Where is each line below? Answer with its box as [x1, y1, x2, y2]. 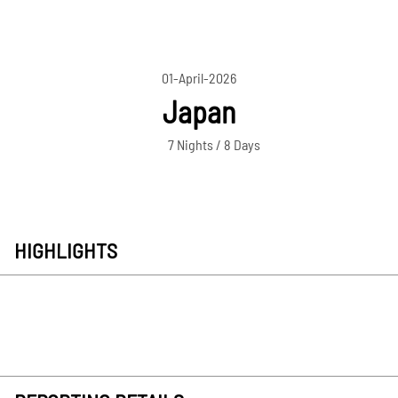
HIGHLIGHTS [14, 237, 117, 264]
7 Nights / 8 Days [168, 136, 261, 154]
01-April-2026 [161, 69, 236, 87]
